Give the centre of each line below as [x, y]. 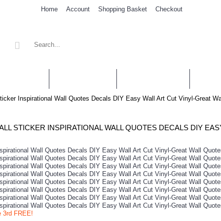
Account [78, 9]
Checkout [169, 9]
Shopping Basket [123, 9]
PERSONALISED [153, 79]
